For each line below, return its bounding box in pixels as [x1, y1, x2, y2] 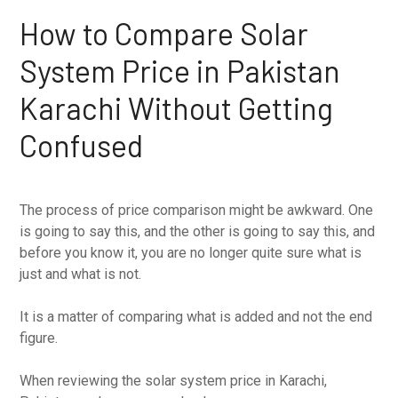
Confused [20, 126, 144, 163]
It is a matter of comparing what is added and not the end [20, 307, 373, 325]
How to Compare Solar [20, 14, 309, 52]
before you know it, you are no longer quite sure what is [20, 243, 362, 261]
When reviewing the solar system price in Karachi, [20, 371, 328, 389]
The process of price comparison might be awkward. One [20, 201, 374, 219]
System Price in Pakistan [20, 52, 341, 89]
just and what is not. [20, 265, 142, 283]
